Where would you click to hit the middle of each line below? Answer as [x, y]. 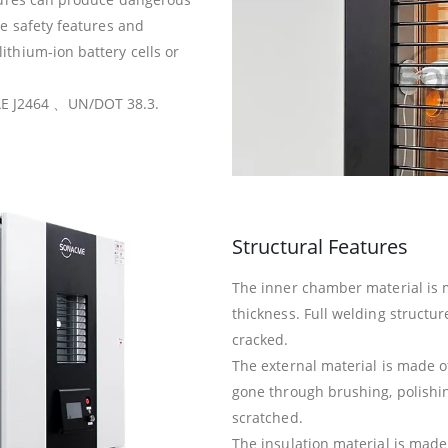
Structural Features [320, 247]
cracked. [260, 340]
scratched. [267, 418]
